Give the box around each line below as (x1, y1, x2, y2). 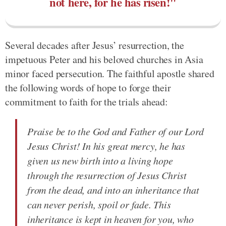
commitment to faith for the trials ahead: (5, 94, 168, 108)
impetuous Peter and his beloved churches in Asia (5, 52, 203, 66)
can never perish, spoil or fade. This (27, 197, 171, 211)
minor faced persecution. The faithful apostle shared (5, 66, 214, 80)
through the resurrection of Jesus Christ (27, 168, 187, 182)
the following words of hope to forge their (5, 80, 171, 94)
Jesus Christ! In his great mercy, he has (27, 139, 185, 152)
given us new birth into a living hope (27, 153, 173, 167)
